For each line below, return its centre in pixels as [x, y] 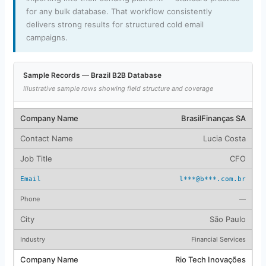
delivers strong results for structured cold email [115, 24]
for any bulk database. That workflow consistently [119, 11]
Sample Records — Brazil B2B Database [92, 75]
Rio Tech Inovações [210, 259]
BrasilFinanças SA [213, 118]
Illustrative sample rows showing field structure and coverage [118, 88]
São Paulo [227, 219]
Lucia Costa [224, 138]
